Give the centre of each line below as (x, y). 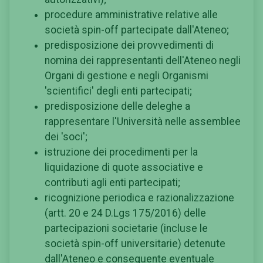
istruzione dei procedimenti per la (121, 152)
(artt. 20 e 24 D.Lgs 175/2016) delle (125, 213)
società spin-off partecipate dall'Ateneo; (137, 30)
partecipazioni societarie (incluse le (126, 229)
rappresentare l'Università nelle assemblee (143, 122)
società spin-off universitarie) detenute (135, 244)
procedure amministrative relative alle (131, 15)
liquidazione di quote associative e (124, 168)
